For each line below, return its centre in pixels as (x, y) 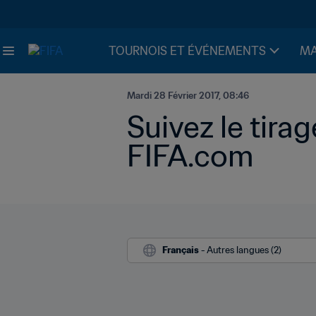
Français (181, 250)
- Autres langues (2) (241, 250)
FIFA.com (190, 156)
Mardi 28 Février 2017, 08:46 (188, 96)
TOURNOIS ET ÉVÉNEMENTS (187, 51)
